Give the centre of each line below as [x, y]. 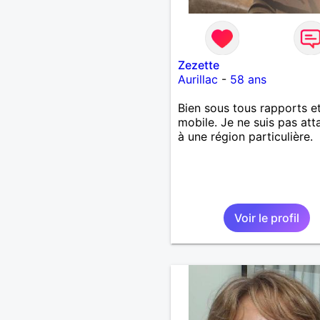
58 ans [248, 79]
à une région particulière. [245, 136]
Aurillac [197, 79]
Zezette [198, 65]
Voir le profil [266, 217]
